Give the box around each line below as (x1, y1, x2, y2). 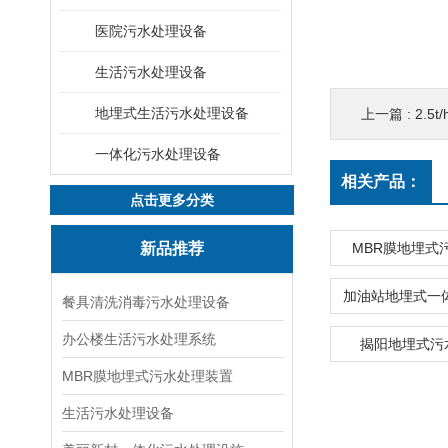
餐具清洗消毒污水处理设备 (62, 294, 230, 310)
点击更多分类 (130, 192, 214, 208)
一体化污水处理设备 (95, 146, 221, 162)
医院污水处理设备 (95, 23, 207, 39)
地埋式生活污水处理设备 (95, 105, 249, 121)
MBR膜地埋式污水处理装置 (62, 368, 233, 384)
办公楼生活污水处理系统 (62, 331, 216, 347)
